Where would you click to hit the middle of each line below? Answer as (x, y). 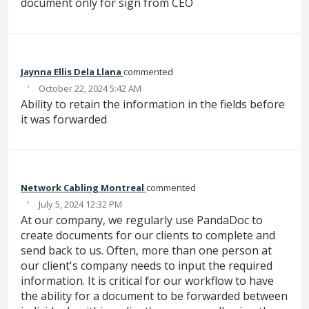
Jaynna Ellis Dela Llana (71, 71)
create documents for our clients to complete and (148, 235)
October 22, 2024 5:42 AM (90, 88)
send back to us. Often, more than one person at (146, 250)
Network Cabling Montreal (82, 187)
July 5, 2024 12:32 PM (80, 204)
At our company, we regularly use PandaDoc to (142, 220)
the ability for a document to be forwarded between (154, 296)
